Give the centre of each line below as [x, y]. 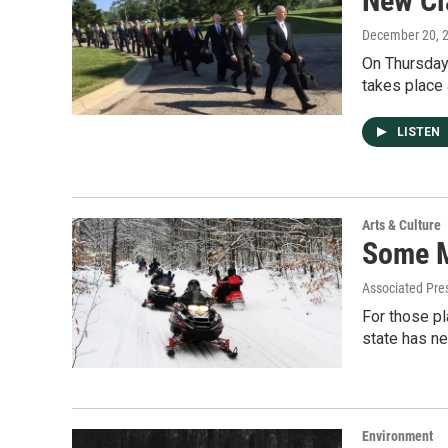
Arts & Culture [401, 225]
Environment [397, 436]
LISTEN [420, 132]
